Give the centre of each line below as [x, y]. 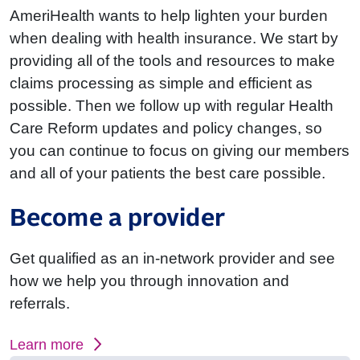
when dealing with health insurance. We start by [174, 38]
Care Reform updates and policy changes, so [166, 128]
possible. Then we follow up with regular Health [172, 106]
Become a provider [117, 219]
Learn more [47, 345]
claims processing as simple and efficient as [161, 83]
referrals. [40, 303]
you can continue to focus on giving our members [180, 151]
